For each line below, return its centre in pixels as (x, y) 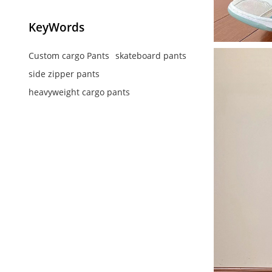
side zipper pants (64, 73)
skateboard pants (151, 55)
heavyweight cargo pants (79, 92)
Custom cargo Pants (69, 55)
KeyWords (56, 27)
